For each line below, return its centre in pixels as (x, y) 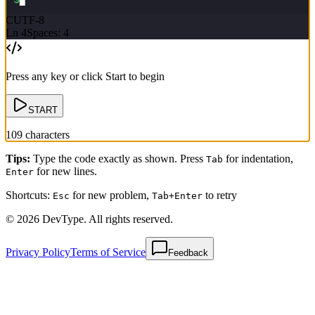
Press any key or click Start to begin (85, 76)
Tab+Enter (177, 195)
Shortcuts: (29, 195)
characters (47, 134)
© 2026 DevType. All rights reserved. (89, 219)
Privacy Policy (38, 252)
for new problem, (111, 195)
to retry (220, 195)
